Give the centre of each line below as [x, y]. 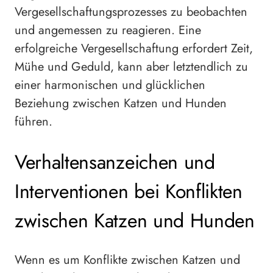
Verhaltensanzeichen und [115, 162]
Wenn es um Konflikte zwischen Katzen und [127, 260]
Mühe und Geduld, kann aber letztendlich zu [131, 67]
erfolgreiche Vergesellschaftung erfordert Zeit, [134, 49]
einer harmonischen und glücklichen [110, 85]
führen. [34, 122]
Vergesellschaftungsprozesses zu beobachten [131, 12]
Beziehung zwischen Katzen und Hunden [121, 104]
